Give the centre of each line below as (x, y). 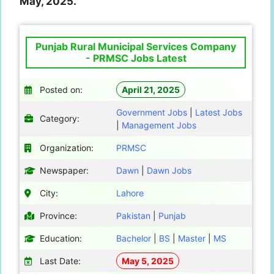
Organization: (67, 147)
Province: (58, 215)
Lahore (130, 193)
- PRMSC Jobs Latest (136, 58)
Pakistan (133, 215)
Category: (60, 118)
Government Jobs (152, 112)
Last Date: (60, 261)
